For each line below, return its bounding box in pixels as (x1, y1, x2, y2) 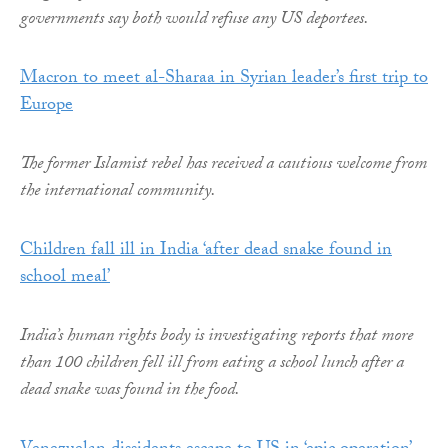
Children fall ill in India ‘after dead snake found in (20, 235, 392, 267)
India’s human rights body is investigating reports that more (20, 321, 413, 353)
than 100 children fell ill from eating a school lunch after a (20, 348, 404, 380)
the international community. (20, 176, 216, 208)
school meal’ (20, 262, 110, 294)
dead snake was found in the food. (20, 375, 240, 407)
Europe (20, 90, 73, 122)
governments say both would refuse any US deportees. (20, 4, 369, 36)
